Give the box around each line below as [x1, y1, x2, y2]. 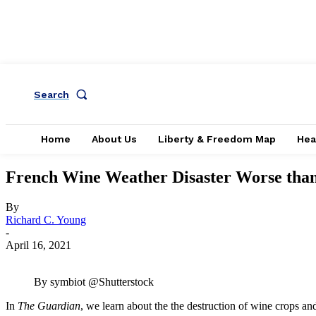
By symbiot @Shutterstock [34, 275, 154, 288]
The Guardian [18, 299, 80, 312]
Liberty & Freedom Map [158, 133, 276, 145]
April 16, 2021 [6, 238, 71, 251]
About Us [92, 133, 137, 145]
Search [34, 88, 69, 100]
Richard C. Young [6, 213, 86, 226]
